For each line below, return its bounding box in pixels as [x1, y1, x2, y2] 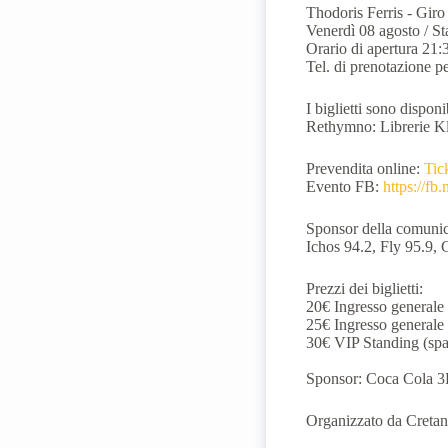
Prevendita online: [306, 160, 425, 178]
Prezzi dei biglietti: [306, 280, 424, 298]
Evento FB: [306, 178, 384, 196]
